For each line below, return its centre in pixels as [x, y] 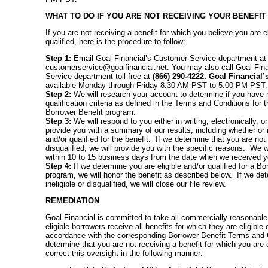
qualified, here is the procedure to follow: [115, 41]
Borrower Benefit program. [91, 112]
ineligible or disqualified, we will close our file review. [136, 184]
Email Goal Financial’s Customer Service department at [169, 58]
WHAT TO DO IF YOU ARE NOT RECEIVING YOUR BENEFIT [156, 16]
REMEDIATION [72, 200]
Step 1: [58, 58]
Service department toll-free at [99, 76]
